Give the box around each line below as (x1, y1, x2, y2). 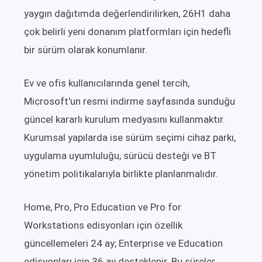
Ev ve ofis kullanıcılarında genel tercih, (24, 77, 189, 89)
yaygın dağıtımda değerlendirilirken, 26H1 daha (24, 8, 230, 20)
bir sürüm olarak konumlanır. (24, 44, 147, 56)
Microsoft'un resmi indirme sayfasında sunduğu (24, 95, 235, 108)
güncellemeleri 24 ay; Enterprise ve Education (24, 237, 223, 250)
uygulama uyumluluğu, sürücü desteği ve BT (24, 150, 216, 162)
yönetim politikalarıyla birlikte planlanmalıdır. (24, 168, 218, 180)
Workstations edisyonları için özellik (24, 219, 182, 232)
